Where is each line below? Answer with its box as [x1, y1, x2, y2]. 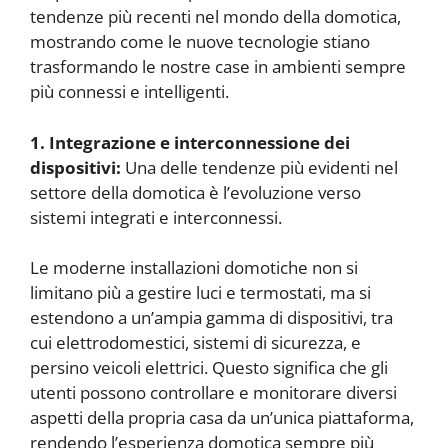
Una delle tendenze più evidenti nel [121, 155, 398, 179]
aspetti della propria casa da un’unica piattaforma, [30, 406, 414, 430]
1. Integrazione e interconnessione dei [30, 130, 350, 154]
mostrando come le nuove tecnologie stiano [30, 30, 370, 54]
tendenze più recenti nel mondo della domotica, [30, 5, 401, 29]
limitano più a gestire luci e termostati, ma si [30, 281, 371, 305]
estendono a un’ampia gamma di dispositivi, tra [30, 306, 393, 330]
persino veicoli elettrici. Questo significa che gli [30, 356, 388, 380]
